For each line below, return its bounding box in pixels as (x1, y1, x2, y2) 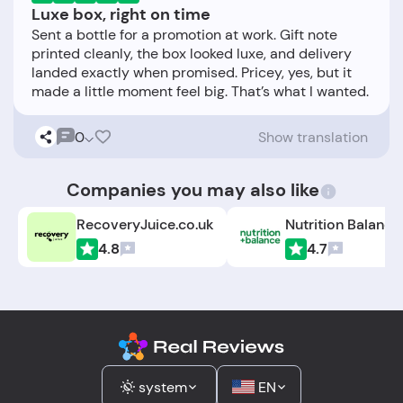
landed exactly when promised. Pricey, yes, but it (31, 63, 352, 82)
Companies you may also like (66, 178, 319, 201)
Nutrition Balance (285, 214, 401, 234)
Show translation (258, 127, 368, 147)
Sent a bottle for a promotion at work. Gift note (31, 25, 337, 44)
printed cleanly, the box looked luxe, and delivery (31, 44, 352, 63)
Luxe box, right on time (31, 4, 210, 25)
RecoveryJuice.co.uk (76, 214, 215, 234)
